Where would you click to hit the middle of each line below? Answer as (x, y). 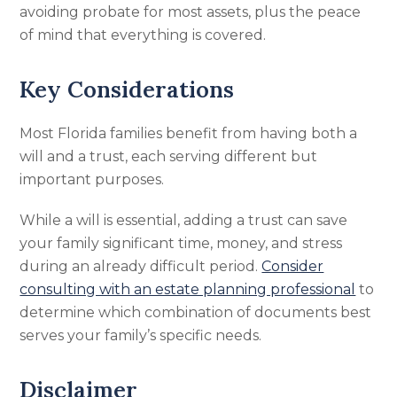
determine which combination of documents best (196, 312)
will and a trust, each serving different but (169, 156)
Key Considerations (127, 89)
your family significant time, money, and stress (181, 243)
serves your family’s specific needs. (141, 335)
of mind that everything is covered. (143, 35)
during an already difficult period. (141, 266)
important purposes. (92, 179)
